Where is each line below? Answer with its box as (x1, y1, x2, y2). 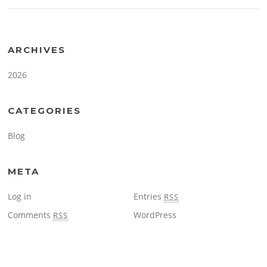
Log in (8, 190, 32, 202)
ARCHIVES (8, 44, 66, 55)
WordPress (133, 209, 176, 221)
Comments (8, 209, 54, 221)
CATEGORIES (8, 104, 82, 116)
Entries (133, 190, 164, 202)
